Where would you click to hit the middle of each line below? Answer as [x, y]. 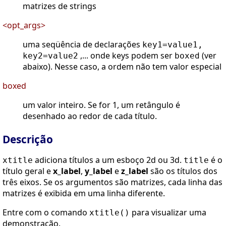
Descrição [28, 139]
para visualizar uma [168, 213]
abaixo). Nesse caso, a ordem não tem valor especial [122, 67]
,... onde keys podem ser [126, 56]
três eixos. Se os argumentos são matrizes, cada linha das [112, 182]
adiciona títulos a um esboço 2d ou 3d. [108, 160]
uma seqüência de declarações [82, 45]
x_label [67, 171]
